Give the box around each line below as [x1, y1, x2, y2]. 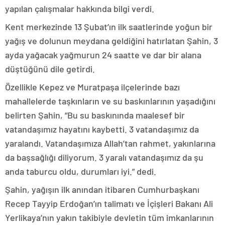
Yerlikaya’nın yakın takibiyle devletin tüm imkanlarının [5, 212, 214, 223]
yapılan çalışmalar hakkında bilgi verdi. [5, 3, 154, 14]
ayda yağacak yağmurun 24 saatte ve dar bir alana [5, 49, 201, 60]
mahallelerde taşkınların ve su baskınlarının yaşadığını [5, 95, 215, 106]
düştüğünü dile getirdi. [5, 63, 95, 74]
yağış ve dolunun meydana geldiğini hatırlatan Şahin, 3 [5, 35, 218, 46]
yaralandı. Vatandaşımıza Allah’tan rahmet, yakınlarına [5, 138, 215, 149]
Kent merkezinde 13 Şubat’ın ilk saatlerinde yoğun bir [5, 21, 212, 32]
